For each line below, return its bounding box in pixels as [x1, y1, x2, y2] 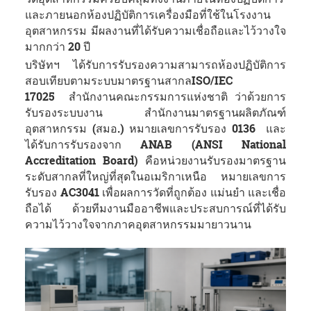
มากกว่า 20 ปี [25, 39, 90, 55]
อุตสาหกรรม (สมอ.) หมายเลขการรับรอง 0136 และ [25, 121, 286, 137]
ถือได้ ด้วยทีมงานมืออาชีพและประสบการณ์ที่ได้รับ [25, 201, 286, 217]
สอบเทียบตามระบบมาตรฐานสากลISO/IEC [25, 73, 233, 89]
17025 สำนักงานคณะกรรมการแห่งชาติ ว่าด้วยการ [25, 89, 286, 105]
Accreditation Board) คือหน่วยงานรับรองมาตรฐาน [25, 153, 286, 169]
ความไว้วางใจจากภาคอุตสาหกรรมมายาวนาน [25, 217, 251, 233]
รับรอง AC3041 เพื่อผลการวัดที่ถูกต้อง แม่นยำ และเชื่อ [25, 185, 286, 201]
